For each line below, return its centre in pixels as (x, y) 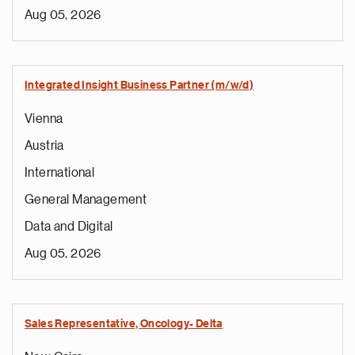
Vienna (44, 119)
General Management (86, 200)
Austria (44, 146)
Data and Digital (69, 227)
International (60, 173)
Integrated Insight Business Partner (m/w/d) (139, 86)
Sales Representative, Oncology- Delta (124, 324)
